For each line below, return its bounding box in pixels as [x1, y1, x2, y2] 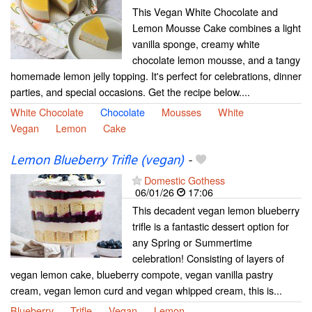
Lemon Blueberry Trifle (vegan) [10, 150, 184, 171]
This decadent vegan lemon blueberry [132, 202, 299, 217]
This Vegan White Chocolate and [132, 4, 278, 19]
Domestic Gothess [144, 172, 225, 187]
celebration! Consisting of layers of [132, 250, 284, 265]
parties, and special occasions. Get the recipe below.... [10, 84, 250, 100]
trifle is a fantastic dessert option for [132, 218, 289, 233]
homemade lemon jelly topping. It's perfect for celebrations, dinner [10, 68, 302, 84]
